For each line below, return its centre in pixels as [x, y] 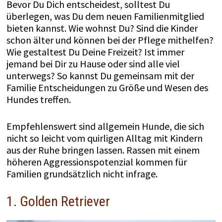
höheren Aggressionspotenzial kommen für [96, 162]
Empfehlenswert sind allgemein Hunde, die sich [105, 126]
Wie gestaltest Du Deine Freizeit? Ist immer [95, 52]
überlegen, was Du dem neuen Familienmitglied [105, 16]
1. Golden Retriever [58, 201]
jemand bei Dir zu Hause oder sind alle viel [93, 64]
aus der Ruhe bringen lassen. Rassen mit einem [103, 150]
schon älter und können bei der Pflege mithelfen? [110, 40]
